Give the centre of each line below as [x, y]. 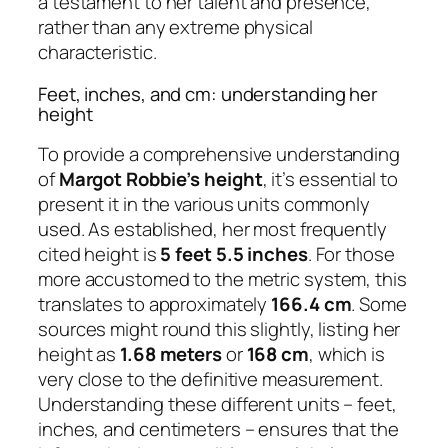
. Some [379, 304]
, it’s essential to [330, 179]
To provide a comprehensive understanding [219, 154]
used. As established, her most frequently [212, 229]
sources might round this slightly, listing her [219, 329]
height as [79, 354]
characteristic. [97, 52]
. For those [351, 254]
